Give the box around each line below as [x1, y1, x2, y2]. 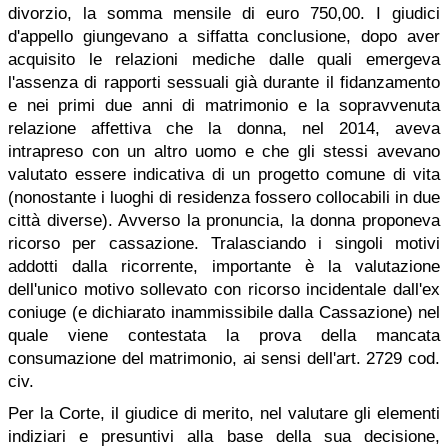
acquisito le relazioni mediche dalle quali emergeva [8, 50, 440, 69]
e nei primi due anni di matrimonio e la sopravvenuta [8, 96, 440, 115]
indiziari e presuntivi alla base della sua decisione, [8, 427, 440, 446]
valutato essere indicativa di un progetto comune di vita [8, 165, 440, 184]
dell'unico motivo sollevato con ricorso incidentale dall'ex [8, 280, 440, 299]
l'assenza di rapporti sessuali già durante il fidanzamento [8, 73, 440, 92]
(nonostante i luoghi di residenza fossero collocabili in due [8, 188, 440, 207]
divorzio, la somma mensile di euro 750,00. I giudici [8, 4, 440, 23]
